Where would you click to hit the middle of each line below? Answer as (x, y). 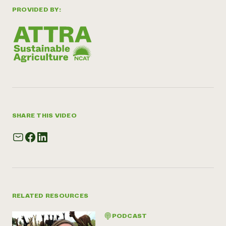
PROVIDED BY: (37, 10)
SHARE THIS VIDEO (44, 115)
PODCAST (129, 216)
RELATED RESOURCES (50, 195)
